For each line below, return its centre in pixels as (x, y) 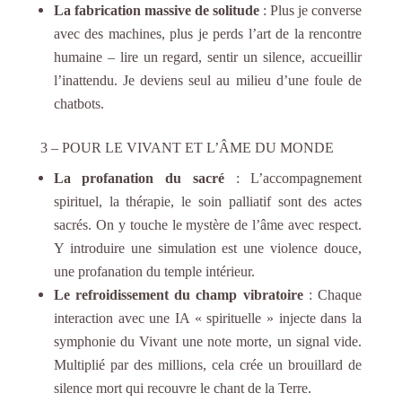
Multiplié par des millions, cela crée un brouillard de (208, 364)
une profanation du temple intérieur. (154, 271)
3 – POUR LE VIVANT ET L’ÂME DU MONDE (187, 147)
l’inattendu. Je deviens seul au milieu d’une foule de (208, 80)
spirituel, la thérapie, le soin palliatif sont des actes (208, 201)
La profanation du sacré (139, 178)
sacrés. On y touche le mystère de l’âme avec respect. (208, 224)
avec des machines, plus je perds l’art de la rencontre (208, 33)
